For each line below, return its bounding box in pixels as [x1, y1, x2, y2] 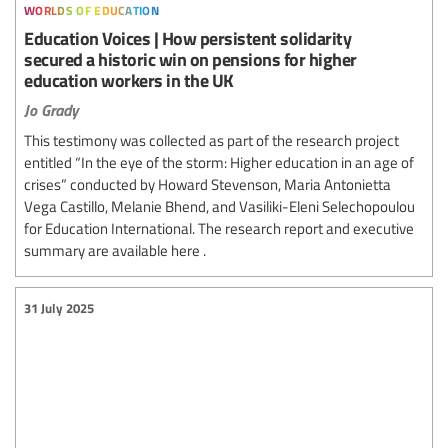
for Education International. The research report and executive [24, 218, 414, 239]
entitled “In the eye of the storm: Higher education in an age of [24, 152, 414, 173]
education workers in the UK [24, 67, 234, 93]
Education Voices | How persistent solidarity [24, 25, 351, 51]
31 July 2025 [24, 298, 94, 317]
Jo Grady [24, 98, 78, 122]
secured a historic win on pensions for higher [24, 46, 357, 72]
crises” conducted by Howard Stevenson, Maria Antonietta [24, 174, 391, 195]
